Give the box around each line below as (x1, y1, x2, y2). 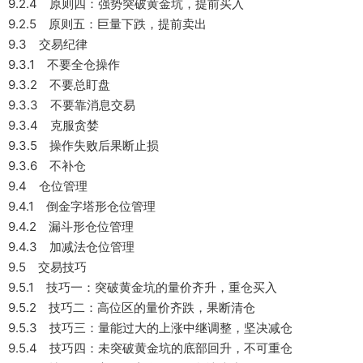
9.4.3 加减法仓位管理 (8, 239, 135, 254)
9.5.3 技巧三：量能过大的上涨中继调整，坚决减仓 (8, 320, 293, 335)
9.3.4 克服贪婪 (8, 117, 99, 133)
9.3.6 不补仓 (8, 158, 86, 173)
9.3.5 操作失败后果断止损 (8, 138, 159, 153)
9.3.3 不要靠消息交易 (8, 97, 135, 113)
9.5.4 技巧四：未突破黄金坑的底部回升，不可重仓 (8, 340, 293, 356)
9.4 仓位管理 (8, 178, 88, 194)
